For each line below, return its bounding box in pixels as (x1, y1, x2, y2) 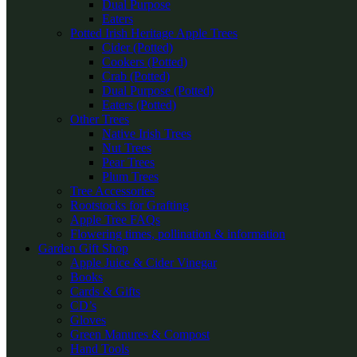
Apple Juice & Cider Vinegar (70, 256, 217, 269)
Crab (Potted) (102, 69, 170, 83)
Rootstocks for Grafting (70, 198, 189, 212)
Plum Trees (102, 170, 159, 183)
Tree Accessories (70, 184, 155, 198)
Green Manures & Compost (70, 328, 210, 341)
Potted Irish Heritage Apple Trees (70, 26, 237, 40)
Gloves (70, 313, 106, 327)
